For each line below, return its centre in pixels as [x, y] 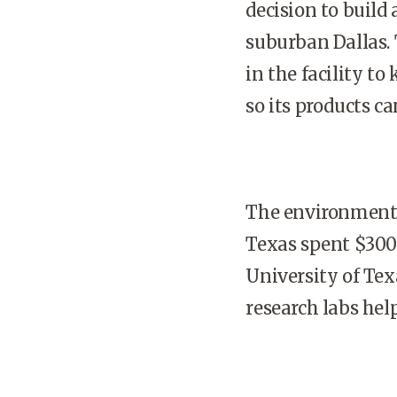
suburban [289, 42]
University [292, 276]
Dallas [360, 42]
